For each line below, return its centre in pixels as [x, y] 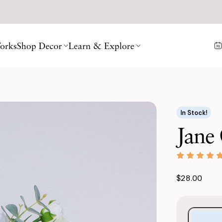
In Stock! [194, 112]
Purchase [203, 213]
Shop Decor [39, 46]
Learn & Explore [101, 46]
